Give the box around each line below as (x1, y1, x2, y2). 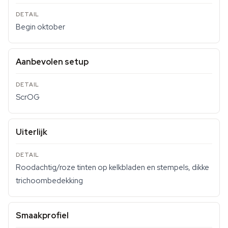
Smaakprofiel (16, 210, 69, 221)
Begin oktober (16, 22, 65, 32)
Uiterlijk (16, 127, 47, 137)
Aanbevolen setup (16, 56, 89, 67)
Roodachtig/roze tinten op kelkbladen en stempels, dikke (16, 162, 209, 173)
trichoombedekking (16, 176, 83, 186)
